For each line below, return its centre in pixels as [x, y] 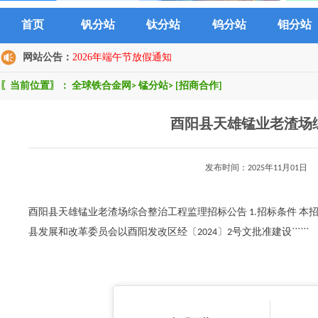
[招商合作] [199, 86]
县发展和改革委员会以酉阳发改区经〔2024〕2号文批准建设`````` [169, 232]
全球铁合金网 [102, 86]
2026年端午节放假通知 [122, 57]
